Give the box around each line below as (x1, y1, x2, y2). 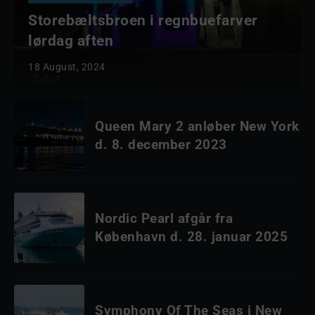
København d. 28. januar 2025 (95, 229, 288, 245)
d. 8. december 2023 (95, 136, 227, 153)
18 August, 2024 (28, 61, 105, 72)
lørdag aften (28, 32, 113, 49)
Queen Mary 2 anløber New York (95, 118, 300, 134)
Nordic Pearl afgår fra (95, 210, 233, 226)
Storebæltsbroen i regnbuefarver (28, 12, 258, 29)
